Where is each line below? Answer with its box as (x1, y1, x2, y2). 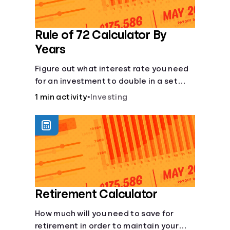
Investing (90, 93, 128, 101)
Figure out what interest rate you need (35, 65, 189, 73)
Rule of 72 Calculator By (35, 29, 167, 41)
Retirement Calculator (35, 188, 158, 200)
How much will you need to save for (35, 209, 174, 218)
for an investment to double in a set (35, 77, 178, 85)
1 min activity (35, 93, 87, 101)
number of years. (35, 89, 102, 98)
